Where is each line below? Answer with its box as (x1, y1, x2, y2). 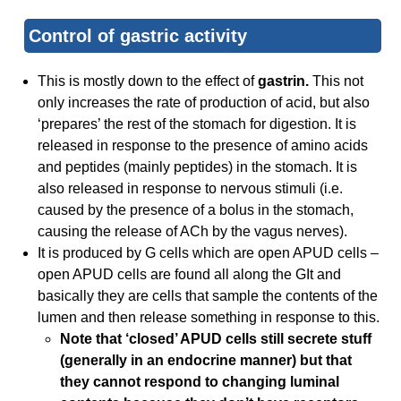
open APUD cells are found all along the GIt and (38, 267, 342, 283)
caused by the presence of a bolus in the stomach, (38, 202, 354, 218)
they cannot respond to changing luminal (60, 374, 340, 390)
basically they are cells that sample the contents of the (38, 288, 379, 304)
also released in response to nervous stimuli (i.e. (38, 181, 344, 197)
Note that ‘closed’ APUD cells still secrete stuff (60, 331, 372, 347)
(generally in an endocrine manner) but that (60, 353, 353, 369)
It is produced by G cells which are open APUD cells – (38, 245, 380, 261)
